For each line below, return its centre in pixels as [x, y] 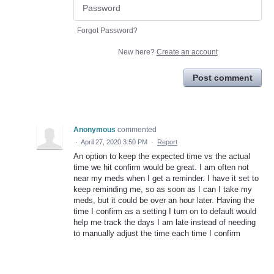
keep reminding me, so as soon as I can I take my [163, 189]
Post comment [223, 77]
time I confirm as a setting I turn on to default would [165, 211]
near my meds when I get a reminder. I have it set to [166, 178]
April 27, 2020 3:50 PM [114, 142]
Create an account [187, 52]
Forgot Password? [107, 30]
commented [137, 129]
